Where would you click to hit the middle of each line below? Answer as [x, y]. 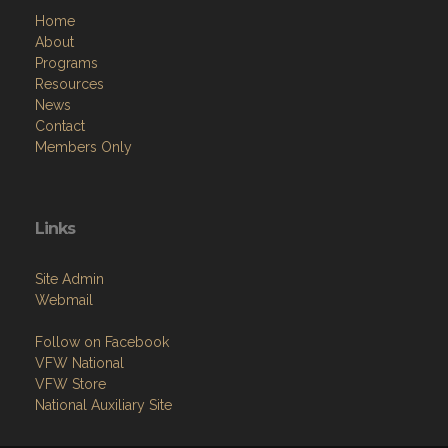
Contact [60, 125]
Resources [69, 83]
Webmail [64, 299]
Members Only [83, 146]
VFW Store [70, 383]
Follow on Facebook [102, 341]
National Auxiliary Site [103, 404]
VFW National [79, 362]
